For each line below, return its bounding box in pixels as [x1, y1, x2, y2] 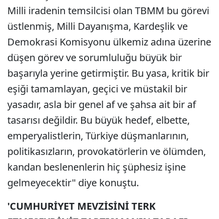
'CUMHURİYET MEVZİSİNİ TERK [7, 199, 155, 213]
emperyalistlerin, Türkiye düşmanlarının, [7, 129, 189, 142]
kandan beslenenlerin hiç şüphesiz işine [7, 160, 186, 174]
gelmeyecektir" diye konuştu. [7, 176, 139, 189]
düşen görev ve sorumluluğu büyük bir [7, 51, 182, 64]
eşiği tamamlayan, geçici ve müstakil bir [7, 82, 187, 95]
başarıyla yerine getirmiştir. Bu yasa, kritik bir [7, 66, 209, 80]
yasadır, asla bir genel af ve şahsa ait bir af [7, 98, 196, 111]
